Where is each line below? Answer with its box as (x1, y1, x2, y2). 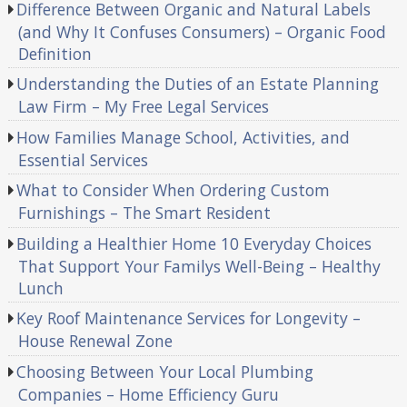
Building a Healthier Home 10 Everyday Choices (16, 232, 372, 254)
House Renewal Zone (17, 330, 173, 352)
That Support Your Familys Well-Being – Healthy (17, 254, 381, 277)
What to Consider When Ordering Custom (16, 179, 331, 202)
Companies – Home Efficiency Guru (17, 382, 279, 405)
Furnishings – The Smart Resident (17, 202, 271, 224)
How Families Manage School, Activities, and (16, 125, 351, 148)
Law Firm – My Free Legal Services (17, 95, 269, 118)
